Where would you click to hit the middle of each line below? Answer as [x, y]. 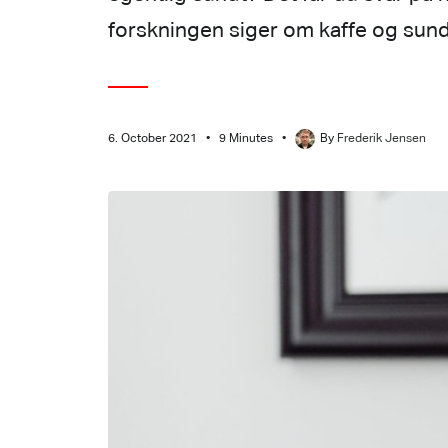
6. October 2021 [152, 139]
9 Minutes [246, 139]
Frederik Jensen [381, 139]
